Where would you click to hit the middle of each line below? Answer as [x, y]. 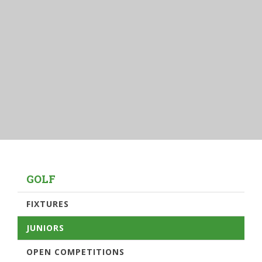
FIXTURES [48, 204]
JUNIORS [45, 227]
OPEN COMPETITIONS [75, 251]
